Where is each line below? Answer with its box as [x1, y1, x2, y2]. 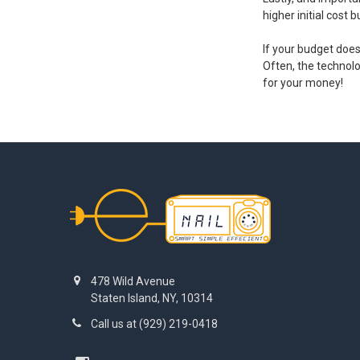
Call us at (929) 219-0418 [90, 317, 218, 330]
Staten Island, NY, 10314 [90, 291, 213, 305]
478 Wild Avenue [90, 274, 175, 288]
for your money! [263, 76, 344, 89]
